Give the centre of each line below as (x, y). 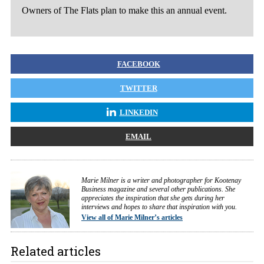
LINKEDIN (138, 113)
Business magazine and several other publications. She (158, 189)
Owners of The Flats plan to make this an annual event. (125, 10)
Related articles (56, 251)
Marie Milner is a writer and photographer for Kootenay (161, 181)
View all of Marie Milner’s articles (132, 218)
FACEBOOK (138, 64)
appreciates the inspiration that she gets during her (153, 198)
